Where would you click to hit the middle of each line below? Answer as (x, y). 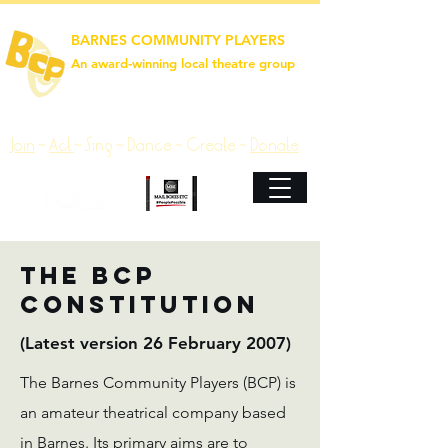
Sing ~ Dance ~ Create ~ (167, 145)
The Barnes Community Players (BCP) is (158, 382)
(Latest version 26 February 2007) (155, 343)
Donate (274, 145)
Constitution (139, 304)
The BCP (88, 275)
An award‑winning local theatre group (183, 63)
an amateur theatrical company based (153, 412)
